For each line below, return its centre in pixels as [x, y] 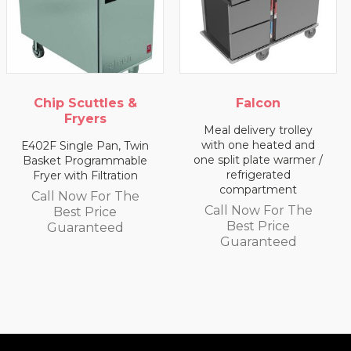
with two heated [299, 145]
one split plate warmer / [125, 160]
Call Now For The [125, 211]
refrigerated [125, 175]
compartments [298, 160]
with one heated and [125, 145]
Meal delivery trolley [125, 130]
